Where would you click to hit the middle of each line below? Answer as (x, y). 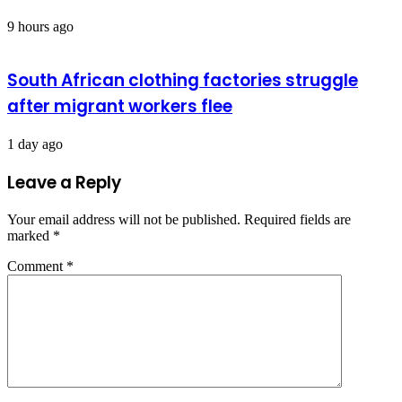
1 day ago (35, 144)
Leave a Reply (64, 182)
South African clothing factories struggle (183, 81)
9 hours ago (40, 26)
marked (30, 236)
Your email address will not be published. (124, 220)
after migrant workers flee (120, 107)
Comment (37, 267)
